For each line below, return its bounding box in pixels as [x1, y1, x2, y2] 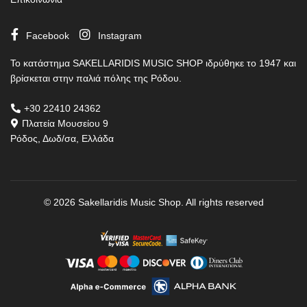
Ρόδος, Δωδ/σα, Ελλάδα [10, 132, 114, 144]
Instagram [98, 29, 142, 41]
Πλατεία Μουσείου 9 [19, 117, 108, 129]
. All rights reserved [180, 196, 264, 208]
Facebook [26, 29, 69, 41]
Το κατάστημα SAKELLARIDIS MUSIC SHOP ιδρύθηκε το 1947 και [10, 57, 296, 69]
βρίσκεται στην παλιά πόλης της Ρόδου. [10, 72, 182, 84]
